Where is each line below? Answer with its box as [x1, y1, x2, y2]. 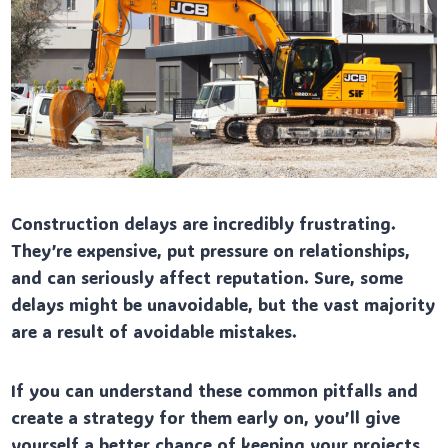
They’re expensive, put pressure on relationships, [11, 238, 411, 261]
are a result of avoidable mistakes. [11, 319, 298, 342]
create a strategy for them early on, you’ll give [11, 405, 401, 428]
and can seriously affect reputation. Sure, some [11, 265, 404, 288]
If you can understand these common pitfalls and [11, 378, 419, 401]
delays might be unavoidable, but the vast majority [11, 292, 436, 315]
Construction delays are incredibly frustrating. [11, 211, 397, 234]
